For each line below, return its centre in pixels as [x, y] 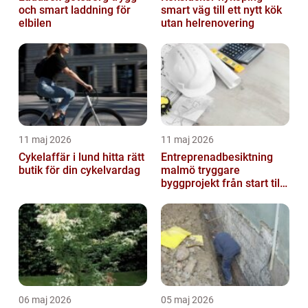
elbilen [35, 23]
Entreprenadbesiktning [217, 157]
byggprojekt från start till [222, 183]
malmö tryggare [179, 170]
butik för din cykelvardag [79, 170]
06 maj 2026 [45, 299]
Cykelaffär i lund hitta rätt [60, 157]
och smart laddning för [75, 10]
